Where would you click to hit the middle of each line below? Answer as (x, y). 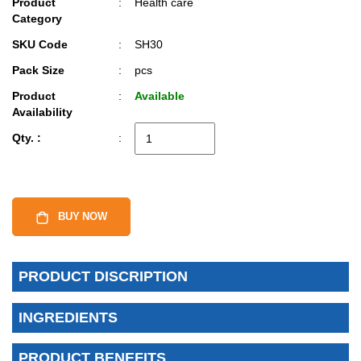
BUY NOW (81, 217)
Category (37, 19)
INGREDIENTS (68, 317)
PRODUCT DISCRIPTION (103, 277)
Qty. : (27, 139)
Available (159, 97)
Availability (42, 113)
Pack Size (38, 71)
